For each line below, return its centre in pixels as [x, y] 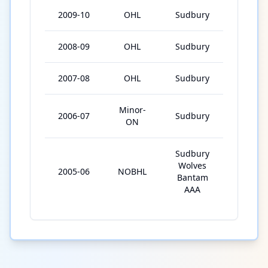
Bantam [192, 178]
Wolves [192, 166]
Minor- [132, 110]
